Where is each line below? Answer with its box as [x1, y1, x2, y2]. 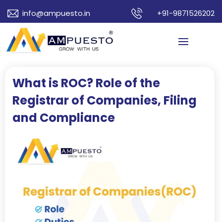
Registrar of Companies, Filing [12, 92, 197, 109]
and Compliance [12, 110, 115, 126]
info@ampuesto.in [22, 8, 90, 18]
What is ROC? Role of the [12, 75, 160, 91]
